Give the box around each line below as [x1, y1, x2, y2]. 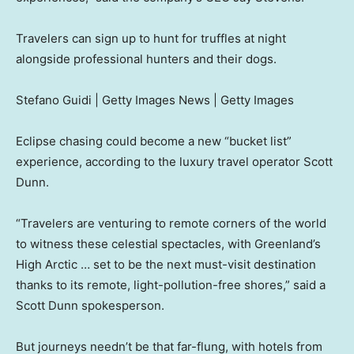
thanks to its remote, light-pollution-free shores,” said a [16, 277, 326, 292]
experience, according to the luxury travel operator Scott [16, 153, 333, 169]
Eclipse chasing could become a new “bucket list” [16, 133, 292, 149]
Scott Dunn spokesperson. [16, 297, 164, 313]
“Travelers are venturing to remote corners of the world [16, 215, 326, 231]
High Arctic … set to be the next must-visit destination [16, 256, 316, 272]
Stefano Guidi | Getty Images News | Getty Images [16, 92, 294, 107]
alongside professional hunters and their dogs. [16, 51, 280, 66]
